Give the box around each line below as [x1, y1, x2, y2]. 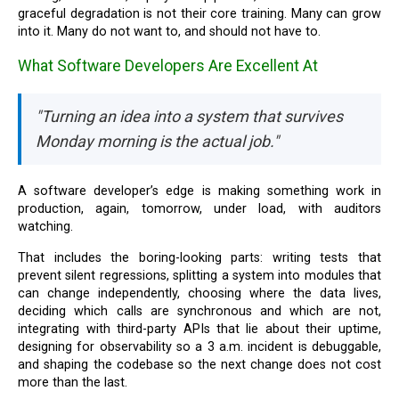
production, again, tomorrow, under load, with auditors [18, 201, 381, 217]
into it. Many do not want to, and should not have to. [18, 23, 322, 39]
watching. [18, 219, 74, 235]
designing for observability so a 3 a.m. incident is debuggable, [18, 338, 381, 354]
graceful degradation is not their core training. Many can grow [18, 5, 381, 21]
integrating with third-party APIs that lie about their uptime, [18, 321, 381, 337]
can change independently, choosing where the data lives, [18, 285, 381, 301]
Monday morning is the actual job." [36, 132, 280, 151]
